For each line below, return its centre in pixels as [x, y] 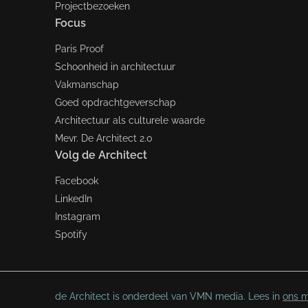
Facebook [77, 181]
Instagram [78, 217]
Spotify [71, 234]
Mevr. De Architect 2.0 [104, 138]
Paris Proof [79, 49]
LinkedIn [74, 199]
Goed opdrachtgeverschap [115, 102]
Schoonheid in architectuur [115, 67]
